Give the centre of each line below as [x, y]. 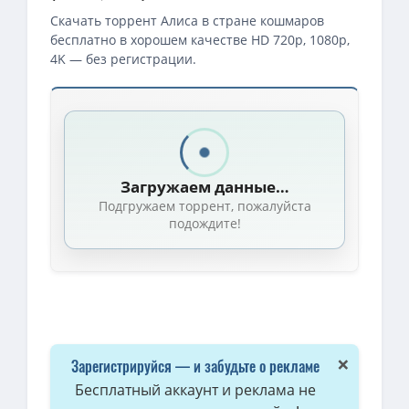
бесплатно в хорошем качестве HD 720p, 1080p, [200, 39]
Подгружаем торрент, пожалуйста [204, 205]
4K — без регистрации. [123, 58]
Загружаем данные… [204, 186]
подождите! [204, 223]
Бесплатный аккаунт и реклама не [195, 389]
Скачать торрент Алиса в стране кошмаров [187, 20]
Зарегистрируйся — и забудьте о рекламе [195, 365]
